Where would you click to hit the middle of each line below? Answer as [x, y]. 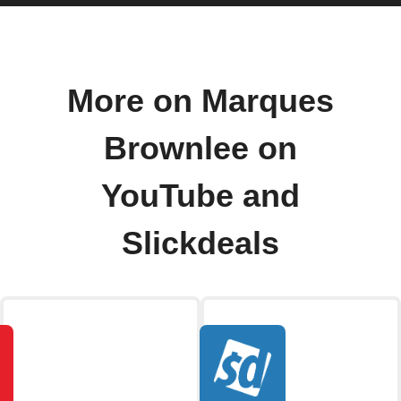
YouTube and [200, 196]
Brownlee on [200, 149]
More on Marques [200, 102]
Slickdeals [200, 244]
